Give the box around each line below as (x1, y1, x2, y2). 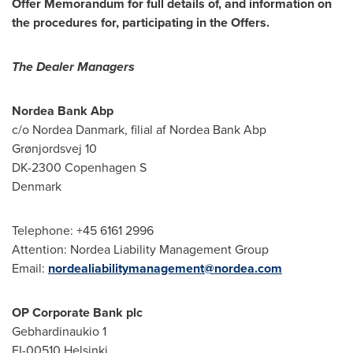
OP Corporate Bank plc (12, 303, 143, 321)
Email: (12, 259, 48, 277)
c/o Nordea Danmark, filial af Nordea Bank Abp (12, 121, 266, 139)
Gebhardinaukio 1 (12, 322, 106, 340)
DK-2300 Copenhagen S (12, 158, 147, 176)
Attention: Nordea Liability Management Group (12, 240, 269, 258)
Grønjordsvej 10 (12, 139, 97, 158)
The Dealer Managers (12, 58, 135, 76)
